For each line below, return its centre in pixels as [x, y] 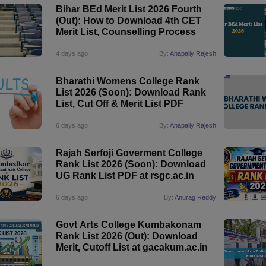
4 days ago [72, 53]
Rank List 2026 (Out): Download [126, 236]
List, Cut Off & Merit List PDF [119, 104]
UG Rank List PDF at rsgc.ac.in [125, 175]
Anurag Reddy [195, 197]
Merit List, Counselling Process [126, 32]
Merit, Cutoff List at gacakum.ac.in [132, 247]
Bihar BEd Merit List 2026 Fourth [129, 9]
